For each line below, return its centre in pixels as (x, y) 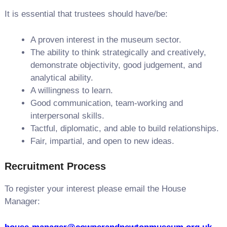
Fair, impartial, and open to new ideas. (102, 141)
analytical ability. (62, 78)
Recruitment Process (55, 166)
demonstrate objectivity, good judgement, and (116, 65)
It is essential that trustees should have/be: (86, 14)
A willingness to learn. (71, 90)
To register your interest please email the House (95, 189)
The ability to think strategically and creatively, (118, 52)
